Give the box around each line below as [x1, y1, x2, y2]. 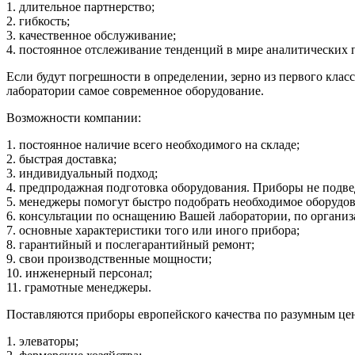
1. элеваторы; [6, 334, 78, 348]
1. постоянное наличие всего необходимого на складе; [6, 137, 300, 151]
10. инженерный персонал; [6, 265, 152, 280]
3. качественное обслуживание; [6, 28, 176, 42]
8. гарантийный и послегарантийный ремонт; [6, 237, 254, 251]
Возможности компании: [6, 110, 141, 124]
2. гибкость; [6, 13, 70, 28]
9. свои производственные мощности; [6, 251, 212, 265]
